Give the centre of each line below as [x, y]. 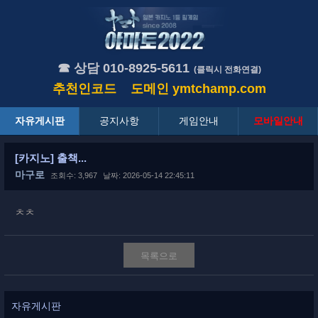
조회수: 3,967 [74, 176]
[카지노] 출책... [51, 158]
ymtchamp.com [219, 89]
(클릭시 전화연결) [227, 70]
